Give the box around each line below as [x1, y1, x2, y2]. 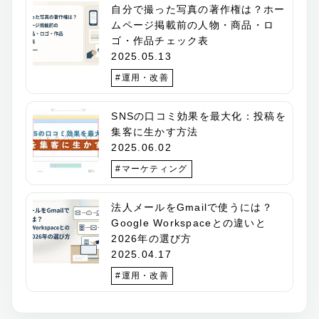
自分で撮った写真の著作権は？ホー [111, 4, 286, 16]
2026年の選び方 [111, 233, 192, 245]
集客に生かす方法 [111, 126, 199, 138]
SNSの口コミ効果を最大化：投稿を [111, 110, 286, 122]
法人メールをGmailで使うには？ [111, 202, 273, 214]
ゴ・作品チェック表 [111, 35, 209, 47]
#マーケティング [115, 164, 188, 174]
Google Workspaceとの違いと [111, 217, 266, 229]
